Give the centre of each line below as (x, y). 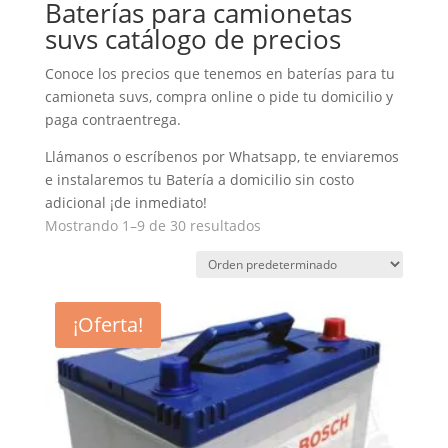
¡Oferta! (107, 324)
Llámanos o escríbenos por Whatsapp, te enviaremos (221, 156)
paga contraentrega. (112, 119)
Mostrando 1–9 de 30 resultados (152, 225)
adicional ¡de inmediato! (125, 202)
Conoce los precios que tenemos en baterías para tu (219, 73)
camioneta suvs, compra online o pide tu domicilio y (218, 96)
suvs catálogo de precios (192, 39)
